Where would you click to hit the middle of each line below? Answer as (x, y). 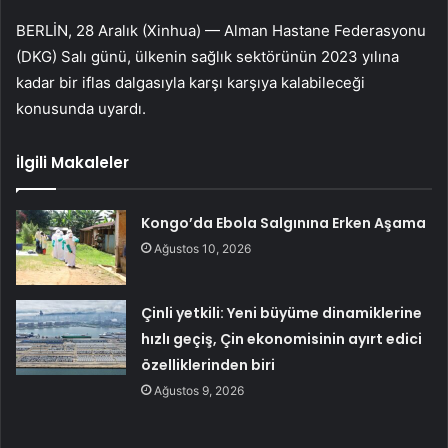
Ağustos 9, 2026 (199, 390)
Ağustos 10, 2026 (203, 248)
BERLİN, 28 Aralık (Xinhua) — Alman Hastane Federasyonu (221, 30)
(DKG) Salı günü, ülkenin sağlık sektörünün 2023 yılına (207, 56)
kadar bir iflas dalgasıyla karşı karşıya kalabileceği (190, 82)
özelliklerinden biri (208, 364)
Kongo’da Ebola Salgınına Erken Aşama (284, 222)
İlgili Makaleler (72, 162)
